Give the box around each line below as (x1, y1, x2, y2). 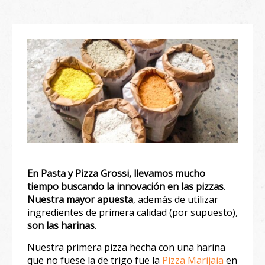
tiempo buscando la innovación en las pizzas (27, 179, 224, 193)
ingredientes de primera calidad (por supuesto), (27, 205, 238, 219)
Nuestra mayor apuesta (27, 192, 133, 206)
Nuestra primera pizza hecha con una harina (27, 240, 225, 254)
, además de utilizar (133, 192, 218, 206)
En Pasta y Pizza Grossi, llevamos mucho (27, 166, 205, 180)
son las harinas (27, 218, 95, 232)
